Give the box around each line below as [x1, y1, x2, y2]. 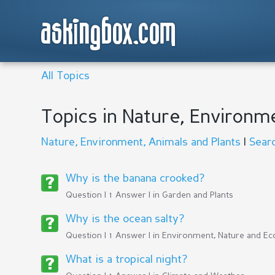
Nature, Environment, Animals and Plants [41, 137, 241, 148]
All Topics [41, 71, 90, 82]
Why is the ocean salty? [66, 214, 184, 225]
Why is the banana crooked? [66, 173, 204, 184]
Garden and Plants [162, 191, 233, 199]
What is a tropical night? [66, 254, 187, 265]
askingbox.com [41, 17, 177, 50]
